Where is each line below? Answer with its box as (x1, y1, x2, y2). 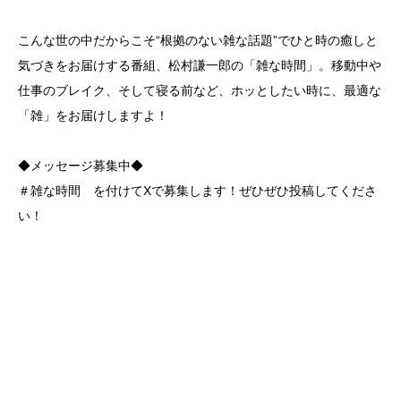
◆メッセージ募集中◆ (18, 158, 143, 173)
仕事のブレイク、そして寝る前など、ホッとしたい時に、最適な (18, 83, 381, 98)
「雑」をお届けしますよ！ (18, 108, 168, 123)
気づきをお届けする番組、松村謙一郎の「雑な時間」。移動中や (18, 58, 381, 73)
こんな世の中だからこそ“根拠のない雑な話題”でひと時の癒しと (18, 33, 378, 47)
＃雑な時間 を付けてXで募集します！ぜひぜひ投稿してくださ (18, 183, 377, 198)
